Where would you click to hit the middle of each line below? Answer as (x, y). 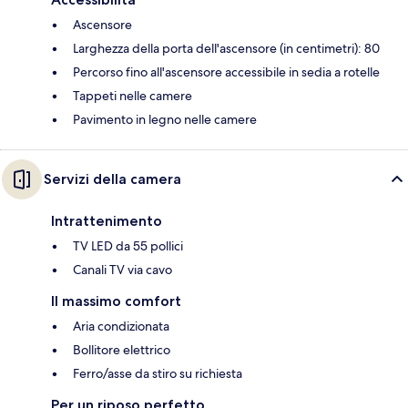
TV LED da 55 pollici (128, 245)
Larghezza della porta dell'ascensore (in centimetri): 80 (226, 48)
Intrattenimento (107, 220)
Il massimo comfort (116, 301)
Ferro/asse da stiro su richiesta (158, 373)
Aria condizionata (121, 326)
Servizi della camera (112, 178)
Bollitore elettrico (122, 349)
